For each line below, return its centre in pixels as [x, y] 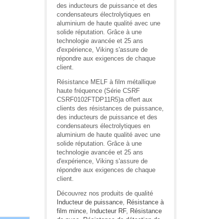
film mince [71, 211]
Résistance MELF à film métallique [106, 82]
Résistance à [145, 202]
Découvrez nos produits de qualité [105, 193]
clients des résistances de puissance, [110, 108]
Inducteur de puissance [90, 202]
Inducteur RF [108, 211]
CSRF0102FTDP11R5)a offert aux [105, 99]
